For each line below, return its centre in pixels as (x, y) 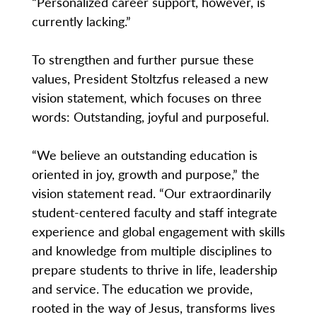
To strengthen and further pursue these (143, 59)
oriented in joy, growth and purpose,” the (145, 173)
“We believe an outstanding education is (144, 154)
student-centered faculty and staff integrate (154, 212)
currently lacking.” (81, 21)
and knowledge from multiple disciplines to (151, 250)
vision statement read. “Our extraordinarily (151, 192)
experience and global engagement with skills (158, 231)
